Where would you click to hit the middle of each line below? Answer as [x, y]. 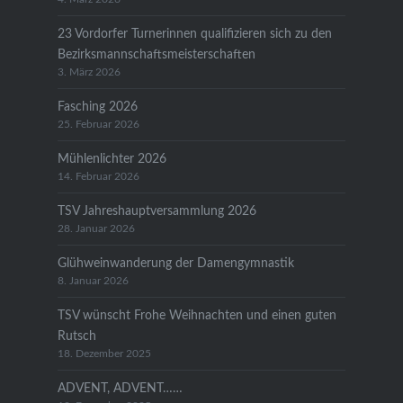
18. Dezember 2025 [104, 354]
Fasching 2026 [97, 106]
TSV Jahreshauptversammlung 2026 [157, 210]
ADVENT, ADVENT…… [120, 388]
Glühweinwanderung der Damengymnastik [175, 263]
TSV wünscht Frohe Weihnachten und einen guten [197, 315]
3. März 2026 [89, 72]
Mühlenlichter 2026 [112, 158]
